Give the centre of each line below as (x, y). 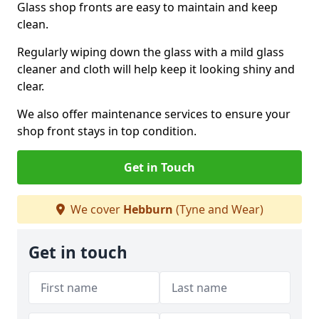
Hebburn (148, 209)
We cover (95, 209)
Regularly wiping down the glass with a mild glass (151, 52)
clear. (31, 86)
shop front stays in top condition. (107, 131)
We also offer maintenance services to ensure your (154, 114)
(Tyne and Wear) (218, 209)
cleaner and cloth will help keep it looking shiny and (156, 69)
